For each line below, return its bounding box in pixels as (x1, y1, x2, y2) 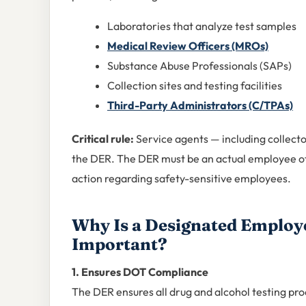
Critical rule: (72, 131, 134, 145)
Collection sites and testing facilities (107, 79, 282, 93)
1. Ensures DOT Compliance (72, 264, 208, 279)
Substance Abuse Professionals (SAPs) (107, 59, 292, 73)
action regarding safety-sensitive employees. (72, 171, 291, 185)
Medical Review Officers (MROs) (107, 39, 268, 53)
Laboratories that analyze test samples (107, 19, 296, 33)
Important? (72, 234, 167, 254)
